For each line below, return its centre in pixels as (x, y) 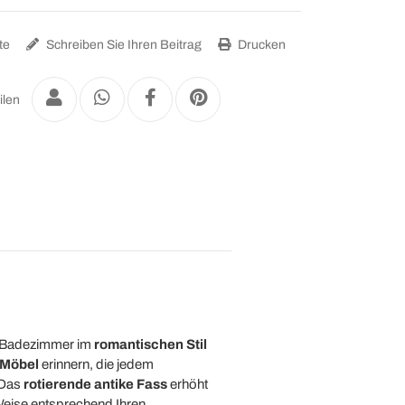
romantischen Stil (150, 344)
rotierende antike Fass (95, 384)
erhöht (187, 384)
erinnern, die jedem (96, 364)
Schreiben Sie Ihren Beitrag (123, 44)
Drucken (261, 44)
